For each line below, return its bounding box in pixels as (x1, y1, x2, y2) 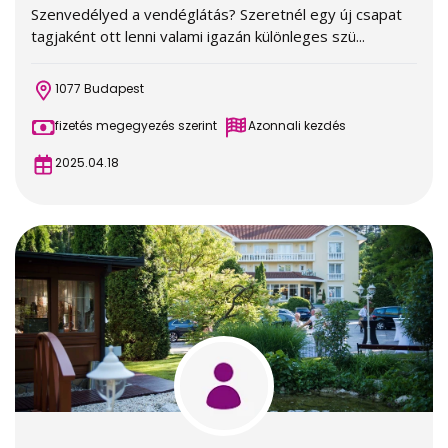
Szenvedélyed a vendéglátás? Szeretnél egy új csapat (31, 4, 402, 24)
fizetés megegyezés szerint (55, 117, 217, 134)
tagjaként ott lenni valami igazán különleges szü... (31, 26, 365, 46)
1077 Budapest (55, 80, 144, 97)
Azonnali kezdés (248, 117, 346, 134)
